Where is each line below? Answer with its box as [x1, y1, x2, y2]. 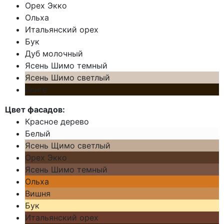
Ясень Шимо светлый [25, 72, 110, 83]
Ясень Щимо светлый [25, 140, 110, 151]
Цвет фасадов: [5, 104, 65, 115]
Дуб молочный [25, 48, 83, 59]
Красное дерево [25, 116, 89, 127]
